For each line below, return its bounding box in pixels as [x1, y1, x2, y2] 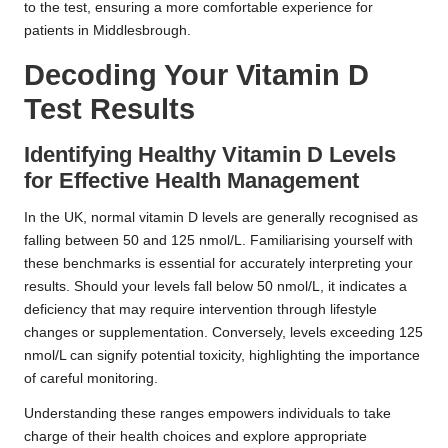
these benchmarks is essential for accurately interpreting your [24, 255, 413, 271]
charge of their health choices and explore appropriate [24, 428, 367, 444]
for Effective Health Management [24, 167, 359, 193]
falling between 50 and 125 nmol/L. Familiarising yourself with [24, 232, 413, 248]
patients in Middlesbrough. [24, 22, 191, 38]
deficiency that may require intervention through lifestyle [24, 301, 377, 317]
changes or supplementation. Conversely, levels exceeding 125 [24, 324, 423, 340]
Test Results [24, 92, 195, 125]
